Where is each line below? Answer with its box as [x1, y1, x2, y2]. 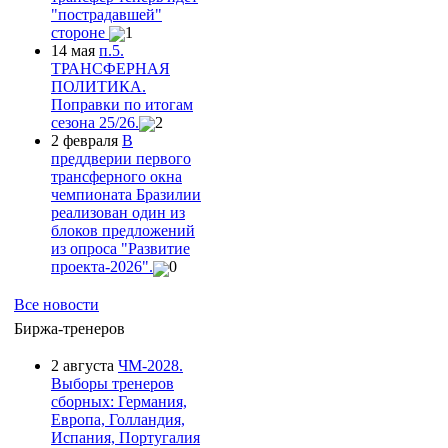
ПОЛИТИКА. [51, 77, 146, 95]
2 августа [51, 356, 118, 374]
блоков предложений [51, 222, 195, 240]
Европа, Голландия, [51, 410, 185, 428]
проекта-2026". [51, 258, 153, 276]
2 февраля [51, 132, 122, 150]
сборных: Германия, [51, 392, 187, 410]
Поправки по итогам [51, 95, 193, 113]
